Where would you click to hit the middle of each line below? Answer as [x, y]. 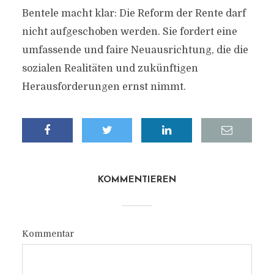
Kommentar [48, 234]
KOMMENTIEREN [137, 180]
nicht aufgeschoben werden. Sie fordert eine [129, 32]
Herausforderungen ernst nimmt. [104, 87]
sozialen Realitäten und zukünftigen [110, 68]
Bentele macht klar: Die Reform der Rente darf [134, 13]
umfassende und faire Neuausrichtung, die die [135, 50]
